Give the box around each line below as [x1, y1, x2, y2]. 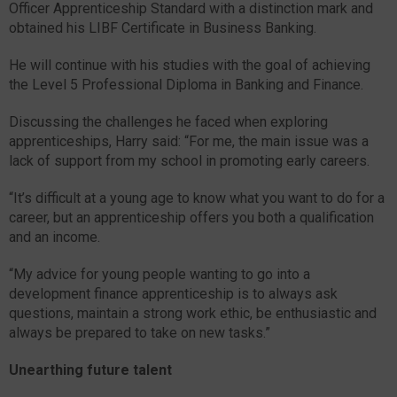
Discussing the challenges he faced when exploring [9, 113, 328, 130]
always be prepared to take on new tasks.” [9, 323, 270, 341]
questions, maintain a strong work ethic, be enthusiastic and [9, 304, 377, 322]
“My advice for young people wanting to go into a [9, 265, 310, 283]
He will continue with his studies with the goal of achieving [9, 56, 370, 74]
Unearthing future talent [9, 361, 172, 378]
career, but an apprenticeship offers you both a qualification [9, 208, 374, 226]
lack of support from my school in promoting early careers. [9, 152, 370, 169]
